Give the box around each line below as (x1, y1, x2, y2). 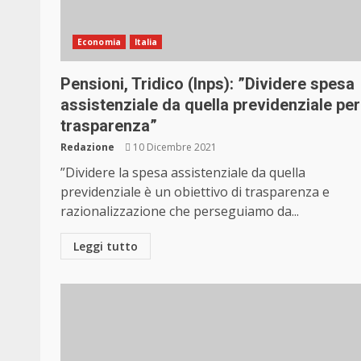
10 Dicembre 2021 (131, 140, 217, 155)
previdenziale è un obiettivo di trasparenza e (60, 183, 330, 201)
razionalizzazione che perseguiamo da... (60, 202, 299, 221)
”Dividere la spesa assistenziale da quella (60, 164, 305, 182)
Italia (134, 36, 158, 48)
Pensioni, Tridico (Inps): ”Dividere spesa (60, 74, 355, 94)
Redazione (60, 140, 114, 155)
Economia (77, 36, 121, 48)
